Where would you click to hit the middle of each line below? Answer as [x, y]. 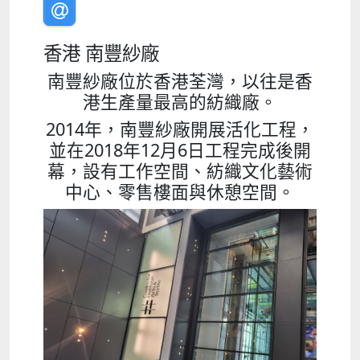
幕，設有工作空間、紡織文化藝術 [180, 171]
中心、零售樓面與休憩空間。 [180, 192]
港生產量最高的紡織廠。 [180, 102]
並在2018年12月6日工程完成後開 [180, 150]
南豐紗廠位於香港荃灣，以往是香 [180, 81]
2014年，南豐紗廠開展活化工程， [180, 129]
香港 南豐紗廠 [101, 53]
